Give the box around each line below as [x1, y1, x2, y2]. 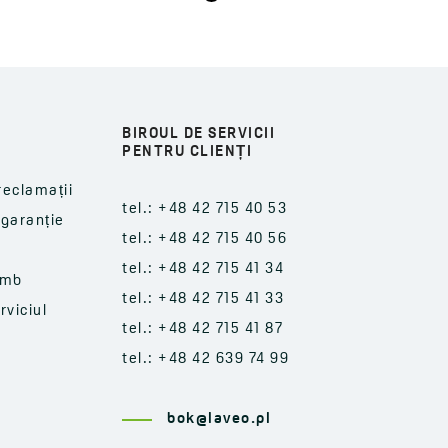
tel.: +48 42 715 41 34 [122, 261, 284, 277]
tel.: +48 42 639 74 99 [122, 351, 289, 367]
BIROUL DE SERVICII [122, 126, 275, 142]
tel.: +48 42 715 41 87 [122, 321, 283, 337]
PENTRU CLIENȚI [122, 144, 252, 160]
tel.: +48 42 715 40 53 [122, 201, 287, 217]
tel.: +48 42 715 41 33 [122, 291, 284, 307]
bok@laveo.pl [167, 411, 271, 427]
